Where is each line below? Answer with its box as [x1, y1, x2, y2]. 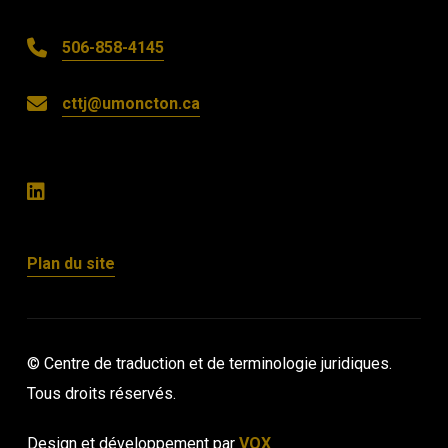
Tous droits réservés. [26, 383, 176, 403]
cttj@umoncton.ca [61, 93, 200, 113]
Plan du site [26, 253, 115, 273]
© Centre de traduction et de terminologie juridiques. [26, 353, 392, 373]
